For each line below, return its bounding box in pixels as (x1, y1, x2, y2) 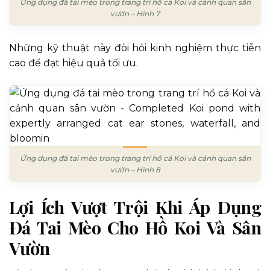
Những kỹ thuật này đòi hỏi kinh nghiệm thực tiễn (9, 42, 261, 54)
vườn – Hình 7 (110, 9, 160, 19)
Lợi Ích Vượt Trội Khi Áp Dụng (9, 195, 261, 219)
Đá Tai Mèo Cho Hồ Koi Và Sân (9, 216, 261, 239)
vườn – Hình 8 (110, 165, 160, 175)
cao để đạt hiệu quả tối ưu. (9, 57, 138, 69)
